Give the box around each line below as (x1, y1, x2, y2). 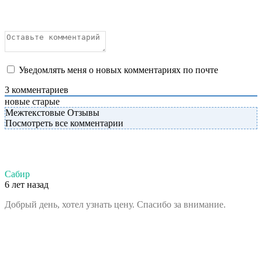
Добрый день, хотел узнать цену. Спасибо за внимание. (5, 199, 226, 209)
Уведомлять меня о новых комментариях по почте (19, 64, 218, 75)
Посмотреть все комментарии (5, 118, 123, 128)
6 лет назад (5, 179, 49, 189)
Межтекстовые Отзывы (5, 107, 99, 118)
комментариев (9, 84, 68, 95)
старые (32, 96, 60, 106)
